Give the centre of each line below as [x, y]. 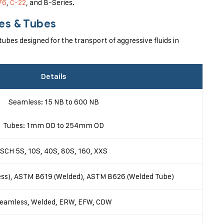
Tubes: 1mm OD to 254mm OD [53, 125]
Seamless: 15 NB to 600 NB [53, 102]
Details [53, 76]
